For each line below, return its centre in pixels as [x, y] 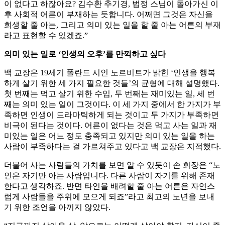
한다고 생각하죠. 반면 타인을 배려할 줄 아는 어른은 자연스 [109, 186]
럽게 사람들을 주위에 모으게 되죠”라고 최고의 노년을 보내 [109, 197]
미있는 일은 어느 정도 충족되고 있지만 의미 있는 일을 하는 [109, 136]
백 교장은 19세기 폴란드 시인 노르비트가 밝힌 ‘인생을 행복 [110, 73]
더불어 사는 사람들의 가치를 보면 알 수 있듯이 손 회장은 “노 [112, 165]
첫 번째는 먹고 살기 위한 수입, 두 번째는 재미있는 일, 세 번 [109, 94]
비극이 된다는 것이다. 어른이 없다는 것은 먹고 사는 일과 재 [110, 126]
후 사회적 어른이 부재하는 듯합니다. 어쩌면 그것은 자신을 [108, 15]
